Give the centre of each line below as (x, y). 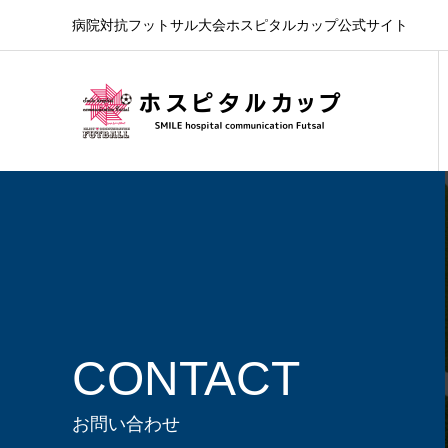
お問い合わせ (126, 423)
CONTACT (186, 378)
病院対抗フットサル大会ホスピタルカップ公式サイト (240, 25)
